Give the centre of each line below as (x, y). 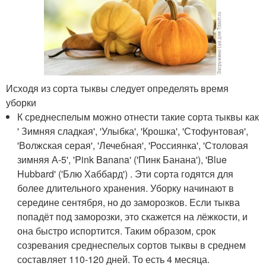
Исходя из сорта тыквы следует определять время (117, 88)
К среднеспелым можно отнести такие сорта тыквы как (138, 117)
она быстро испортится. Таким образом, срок (117, 231)
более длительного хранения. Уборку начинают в (126, 188)
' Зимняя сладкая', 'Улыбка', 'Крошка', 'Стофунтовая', (133, 131)
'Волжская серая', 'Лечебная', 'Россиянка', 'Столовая (133, 145)
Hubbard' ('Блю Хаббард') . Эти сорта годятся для (126, 174)
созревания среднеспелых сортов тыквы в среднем (132, 245)
